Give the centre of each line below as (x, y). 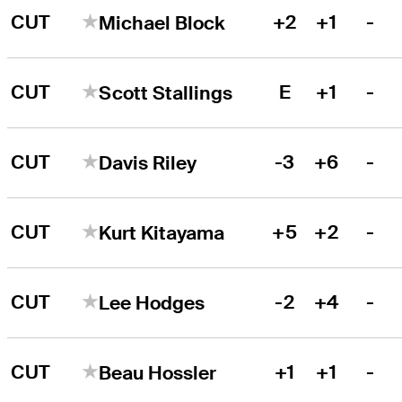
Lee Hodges (152, 302)
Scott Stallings (166, 92)
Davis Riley (148, 162)
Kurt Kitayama (162, 232)
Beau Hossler (158, 372)
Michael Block (162, 22)
